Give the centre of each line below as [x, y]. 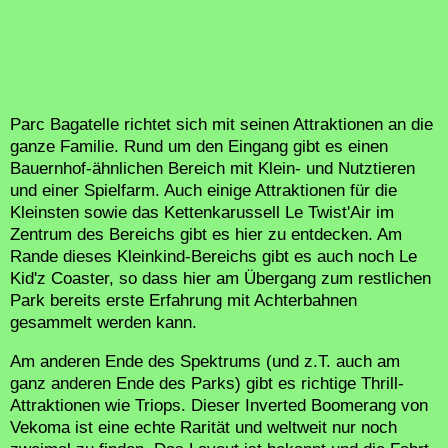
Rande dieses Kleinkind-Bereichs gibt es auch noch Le [213, 256]
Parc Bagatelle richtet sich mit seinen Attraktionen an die [221, 124]
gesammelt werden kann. [103, 322]
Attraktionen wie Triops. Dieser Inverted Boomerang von [219, 405]
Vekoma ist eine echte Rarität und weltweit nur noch [203, 427]
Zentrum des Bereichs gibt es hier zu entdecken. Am [206, 234]
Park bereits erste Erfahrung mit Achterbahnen [183, 300]
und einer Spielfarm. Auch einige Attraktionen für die [203, 190]
